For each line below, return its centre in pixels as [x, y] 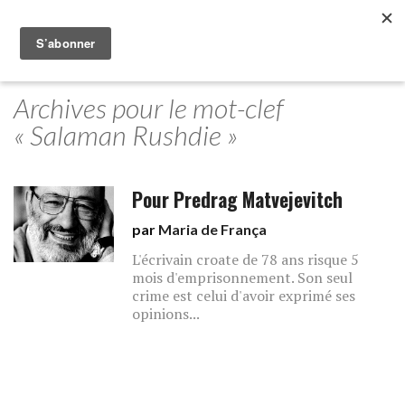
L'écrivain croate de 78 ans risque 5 [246, 259]
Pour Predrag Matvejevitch [238, 199]
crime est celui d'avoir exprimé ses [244, 296]
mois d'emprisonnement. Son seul [243, 278]
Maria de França [213, 229]
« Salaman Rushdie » [126, 135]
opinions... [166, 314]
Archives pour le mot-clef [149, 108]
